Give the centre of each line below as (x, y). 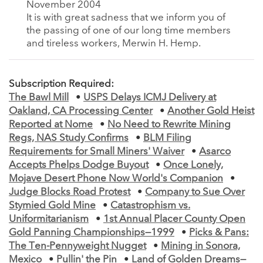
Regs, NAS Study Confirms (69, 138)
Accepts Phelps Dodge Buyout (79, 165)
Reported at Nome (51, 124)
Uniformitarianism (49, 219)
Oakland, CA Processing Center (81, 111)
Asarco (215, 151)
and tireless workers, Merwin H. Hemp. (114, 43)
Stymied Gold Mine (52, 205)
